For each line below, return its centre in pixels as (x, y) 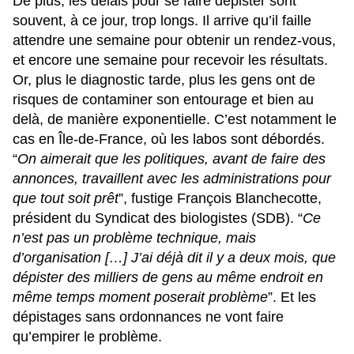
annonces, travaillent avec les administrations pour (172, 178)
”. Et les (292, 297)
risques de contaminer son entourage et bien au (163, 99)
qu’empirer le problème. (87, 336)
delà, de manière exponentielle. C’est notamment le (175, 119)
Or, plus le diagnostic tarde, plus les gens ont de (164, 79)
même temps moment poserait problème (140, 297)
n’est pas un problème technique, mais (134, 237)
